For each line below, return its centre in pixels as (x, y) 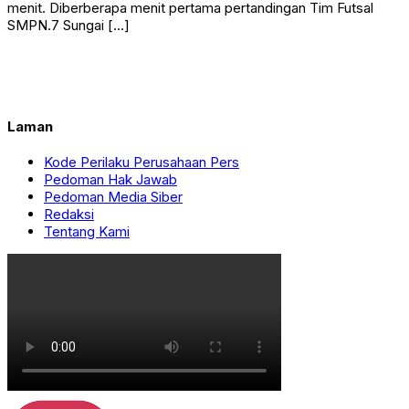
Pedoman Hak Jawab (110, 179)
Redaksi (69, 214)
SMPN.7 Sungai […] (68, 25)
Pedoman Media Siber (113, 196)
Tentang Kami (87, 231)
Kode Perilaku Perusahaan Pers (142, 162)
